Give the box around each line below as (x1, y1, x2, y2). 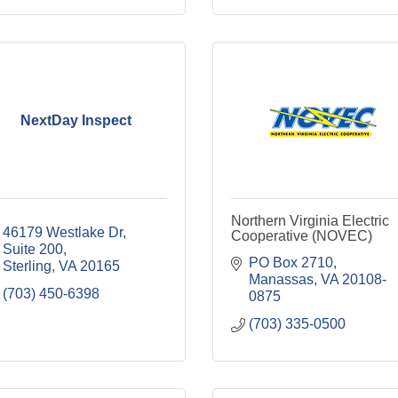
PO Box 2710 (249, 255, 333, 270)
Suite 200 (2, 242, 63, 257)
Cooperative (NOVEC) (231, 228, 372, 243)
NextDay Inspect (20, 112, 131, 128)
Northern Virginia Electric (231, 213, 389, 228)
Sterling (2, 259, 52, 274)
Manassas (249, 272, 314, 287)
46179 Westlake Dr (2, 225, 123, 240)
